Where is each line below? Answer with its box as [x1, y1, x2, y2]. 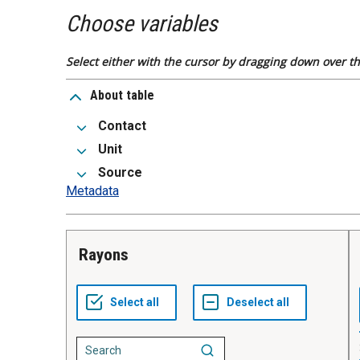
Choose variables [66, 10, 218, 38]
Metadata [66, 183, 119, 199]
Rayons [88, 245, 129, 265]
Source [98, 165, 142, 181]
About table [90, 88, 154, 104]
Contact [98, 118, 146, 134]
